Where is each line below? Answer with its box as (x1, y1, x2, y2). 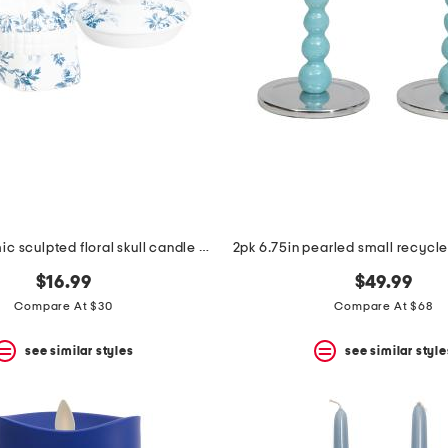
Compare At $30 (14, 300, 113, 313)
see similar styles (25, 344, 134, 357)
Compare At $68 (334, 300, 433, 313)
